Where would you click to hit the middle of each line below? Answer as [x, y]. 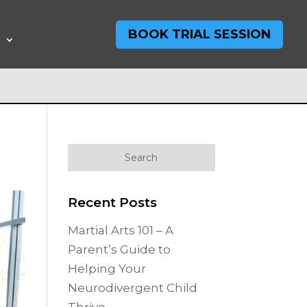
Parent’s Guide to [119, 249]
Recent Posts [112, 202]
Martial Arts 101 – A [120, 230]
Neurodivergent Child [132, 287]
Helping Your [107, 268]
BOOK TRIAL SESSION [200, 35]
